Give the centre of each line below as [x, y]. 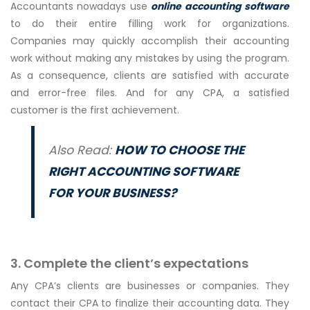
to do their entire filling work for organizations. [150, 24]
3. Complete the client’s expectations [129, 264]
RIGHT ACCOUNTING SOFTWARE [144, 172]
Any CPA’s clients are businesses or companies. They [150, 286]
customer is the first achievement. [95, 110]
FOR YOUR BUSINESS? [112, 193]
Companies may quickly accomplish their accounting [150, 41]
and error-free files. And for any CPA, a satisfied [150, 93]
